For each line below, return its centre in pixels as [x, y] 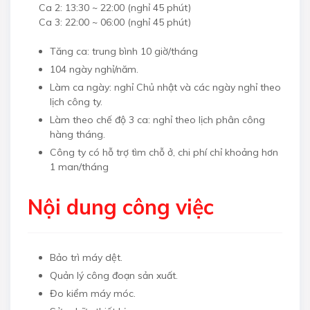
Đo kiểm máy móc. [93, 293]
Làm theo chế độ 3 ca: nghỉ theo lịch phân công [157, 119]
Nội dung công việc [121, 207]
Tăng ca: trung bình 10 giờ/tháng [124, 51]
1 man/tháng [79, 166]
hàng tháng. [77, 134]
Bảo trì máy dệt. [86, 257]
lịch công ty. [76, 101]
